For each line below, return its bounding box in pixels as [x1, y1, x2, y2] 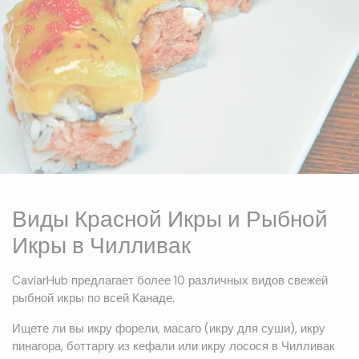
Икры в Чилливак [12, 231, 191, 261]
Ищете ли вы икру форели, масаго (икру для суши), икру [12, 321, 325, 337]
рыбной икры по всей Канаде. [12, 290, 175, 307]
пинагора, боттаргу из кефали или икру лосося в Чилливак [12, 338, 335, 355]
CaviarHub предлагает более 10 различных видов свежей [12, 272, 328, 289]
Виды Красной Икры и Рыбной [12, 204, 328, 235]
